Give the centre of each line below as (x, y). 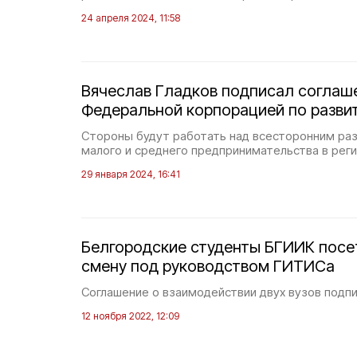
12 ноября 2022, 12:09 (130, 316)
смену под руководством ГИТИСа (208, 266)
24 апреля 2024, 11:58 (131, 18)
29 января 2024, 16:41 (131, 174)
